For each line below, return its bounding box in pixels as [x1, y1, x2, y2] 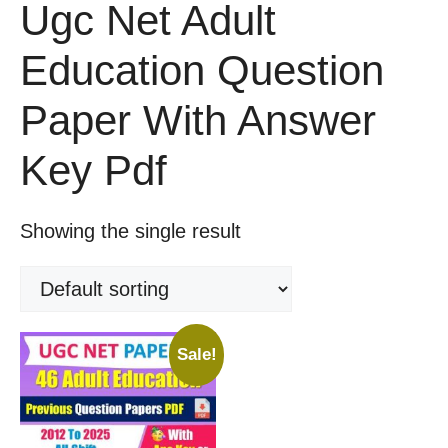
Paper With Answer [20, 97, 376, 145]
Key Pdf [20, 147, 167, 195]
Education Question [20, 47, 384, 95]
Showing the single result [20, 220, 241, 243]
